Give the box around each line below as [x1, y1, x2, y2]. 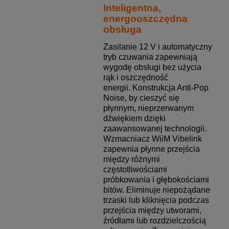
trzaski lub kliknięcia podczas [103, 196, 209, 205]
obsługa [103, 24, 144, 35]
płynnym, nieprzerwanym [103, 104, 194, 113]
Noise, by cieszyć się [103, 94, 179, 103]
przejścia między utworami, [103, 206, 201, 215]
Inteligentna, [103, 3, 161, 14]
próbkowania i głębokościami [103, 175, 209, 185]
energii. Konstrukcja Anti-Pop [103, 83, 209, 93]
